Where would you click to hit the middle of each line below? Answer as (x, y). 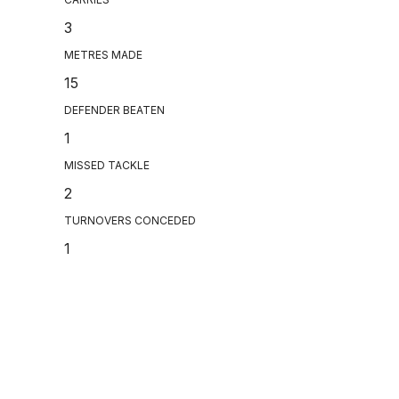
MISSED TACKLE (107, 166)
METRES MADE (103, 55)
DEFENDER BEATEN (114, 110)
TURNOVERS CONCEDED (130, 221)
